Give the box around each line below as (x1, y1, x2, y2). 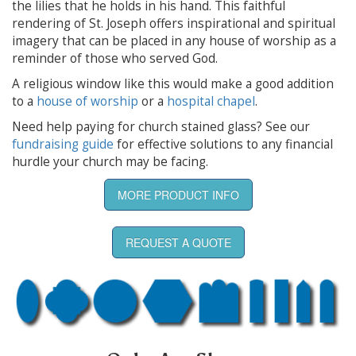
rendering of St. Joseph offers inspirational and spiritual (12, 14, 335, 32)
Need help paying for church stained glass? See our (12, 118, 310, 135)
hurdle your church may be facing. (12, 153, 208, 170)
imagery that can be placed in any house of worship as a (12, 32, 336, 49)
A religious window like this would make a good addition (12, 75, 334, 92)
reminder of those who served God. (12, 49, 218, 67)
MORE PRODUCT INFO (117, 186, 239, 203)
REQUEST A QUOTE (125, 234, 231, 250)
